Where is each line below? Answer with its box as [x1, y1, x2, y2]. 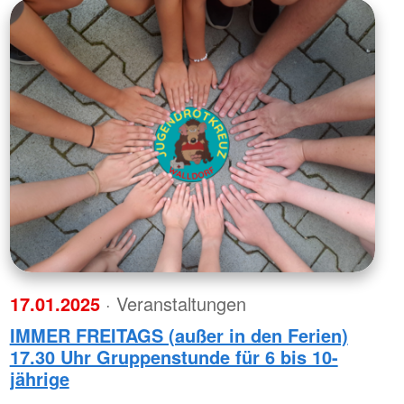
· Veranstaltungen [105, 290, 246, 317]
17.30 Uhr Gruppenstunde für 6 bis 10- [9, 344, 338, 371]
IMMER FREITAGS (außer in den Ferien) [9, 322, 348, 349]
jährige [9, 365, 69, 392]
